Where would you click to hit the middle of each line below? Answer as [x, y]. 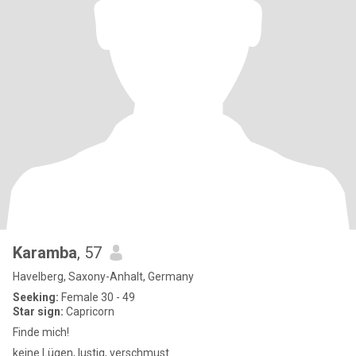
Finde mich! [41, 332]
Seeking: [36, 297]
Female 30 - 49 [97, 297]
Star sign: [38, 311]
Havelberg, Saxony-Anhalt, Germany [103, 277]
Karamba [45, 253]
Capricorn [89, 311]
